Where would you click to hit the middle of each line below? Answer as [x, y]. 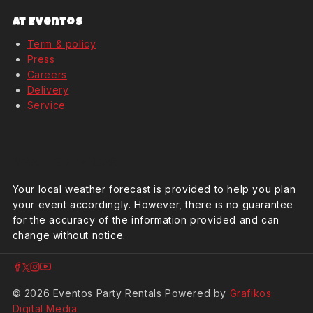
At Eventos [48, 23]
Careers [47, 74]
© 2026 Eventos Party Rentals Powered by [121, 293]
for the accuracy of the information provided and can [146, 220]
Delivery [48, 90]
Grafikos [250, 293]
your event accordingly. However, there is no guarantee [153, 204]
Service [46, 105]
